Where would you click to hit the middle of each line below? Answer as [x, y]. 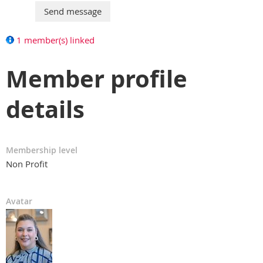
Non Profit [27, 163]
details [45, 109]
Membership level [42, 150]
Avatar [19, 201]
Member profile [97, 78]
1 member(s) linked [55, 40]
